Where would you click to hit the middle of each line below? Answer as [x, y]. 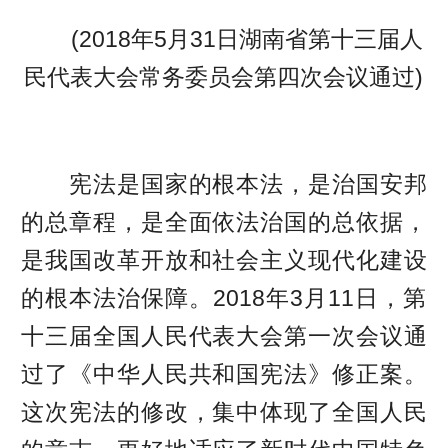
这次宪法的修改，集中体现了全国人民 [224, 411]
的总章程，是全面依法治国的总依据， [224, 221]
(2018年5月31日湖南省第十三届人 [223, 38]
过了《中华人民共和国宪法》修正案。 [224, 373]
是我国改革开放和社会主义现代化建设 [224, 259]
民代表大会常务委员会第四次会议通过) [224, 76]
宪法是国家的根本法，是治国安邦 [224, 183]
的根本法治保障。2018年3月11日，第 [224, 297]
